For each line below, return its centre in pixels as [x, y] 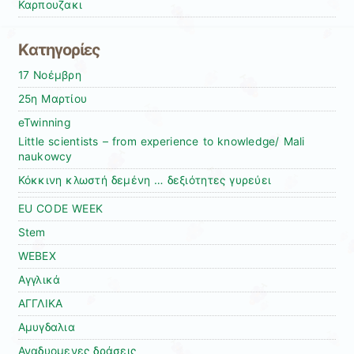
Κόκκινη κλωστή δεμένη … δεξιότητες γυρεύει [145, 180]
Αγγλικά [39, 279]
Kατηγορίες [59, 49]
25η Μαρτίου [53, 98]
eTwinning [44, 122]
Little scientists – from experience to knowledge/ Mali [161, 141]
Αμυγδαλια [46, 327]
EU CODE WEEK [60, 208]
